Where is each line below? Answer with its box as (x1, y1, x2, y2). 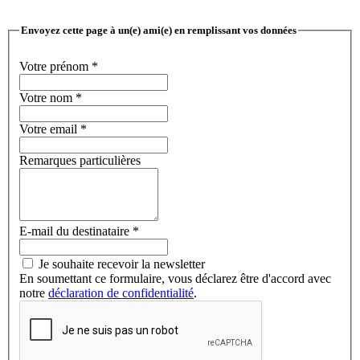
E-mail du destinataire (19, 223, 133, 238)
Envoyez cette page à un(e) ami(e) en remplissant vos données (21, 24, 297, 37)
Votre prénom (19, 59, 92, 73)
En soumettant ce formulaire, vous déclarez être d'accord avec (19, 271, 331, 285)
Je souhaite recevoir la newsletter (35, 256, 205, 271)
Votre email (19, 121, 80, 136)
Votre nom (19, 90, 76, 104)
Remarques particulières (19, 153, 141, 167)
